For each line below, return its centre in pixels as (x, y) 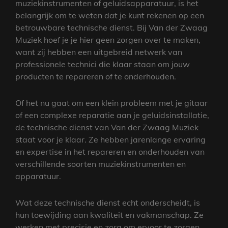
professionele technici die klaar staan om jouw (103, 64)
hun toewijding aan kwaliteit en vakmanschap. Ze (109, 215)
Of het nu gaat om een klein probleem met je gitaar (111, 103)
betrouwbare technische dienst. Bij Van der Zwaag (111, 27)
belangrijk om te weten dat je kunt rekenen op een (110, 15)
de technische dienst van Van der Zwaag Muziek (107, 127)
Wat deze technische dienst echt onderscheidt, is (108, 202)
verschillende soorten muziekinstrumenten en (101, 164)
